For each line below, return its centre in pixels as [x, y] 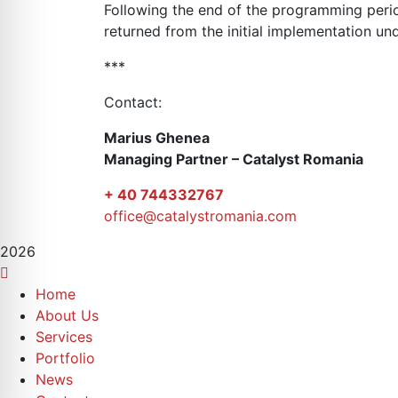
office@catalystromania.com [200, 216]
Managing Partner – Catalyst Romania [234, 159]
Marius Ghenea [157, 138]
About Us [67, 315]
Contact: [133, 102]
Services [64, 337]
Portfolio [65, 358]
